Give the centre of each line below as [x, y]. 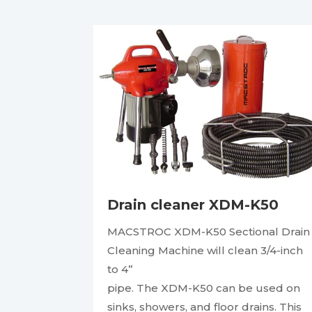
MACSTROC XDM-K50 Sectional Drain [209, 231]
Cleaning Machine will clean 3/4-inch [205, 250]
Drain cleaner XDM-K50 [193, 204]
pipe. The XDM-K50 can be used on [204, 288]
